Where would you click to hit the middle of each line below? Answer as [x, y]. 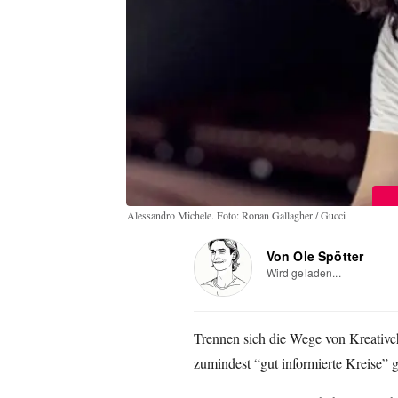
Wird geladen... [303, 272]
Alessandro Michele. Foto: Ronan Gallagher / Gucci [236, 215]
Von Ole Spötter [315, 255]
